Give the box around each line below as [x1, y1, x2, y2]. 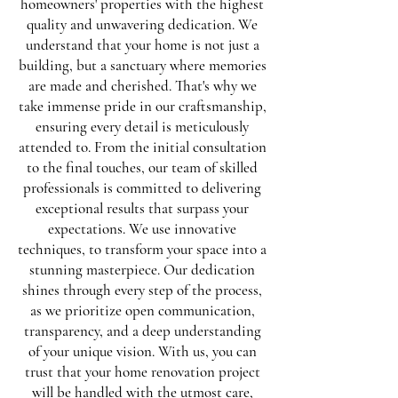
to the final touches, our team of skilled [27, 158, 258, 177]
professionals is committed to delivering [23, 179, 261, 197]
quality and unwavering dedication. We [27, 15, 258, 34]
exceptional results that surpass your [36, 199, 249, 218]
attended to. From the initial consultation [18, 138, 267, 156]
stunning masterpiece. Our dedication [29, 260, 255, 279]
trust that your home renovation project [24, 362, 260, 381]
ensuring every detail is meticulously [36, 117, 249, 136]
